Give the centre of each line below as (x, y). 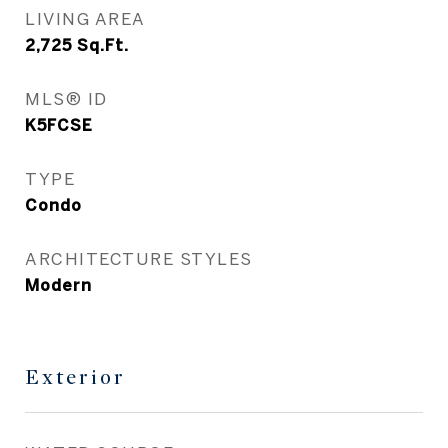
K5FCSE (59, 125)
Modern (58, 285)
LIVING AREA (85, 18)
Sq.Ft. (103, 45)
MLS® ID (66, 98)
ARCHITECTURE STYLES (139, 258)
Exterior (75, 377)
